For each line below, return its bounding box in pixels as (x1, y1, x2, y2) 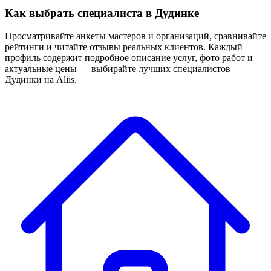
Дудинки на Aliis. (5, 74, 77, 85)
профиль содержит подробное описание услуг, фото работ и (5, 53, 253, 64)
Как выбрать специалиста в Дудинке (5, 6, 199, 19)
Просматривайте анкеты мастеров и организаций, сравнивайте (5, 31, 266, 42)
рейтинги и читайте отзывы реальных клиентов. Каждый (5, 42, 243, 53)
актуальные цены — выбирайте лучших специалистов (5, 64, 230, 74)
